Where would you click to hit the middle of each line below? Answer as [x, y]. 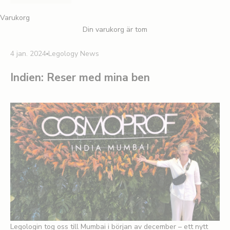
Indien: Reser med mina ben [80, 78]
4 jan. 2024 [28, 54]
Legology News [74, 54]
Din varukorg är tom [115, 30]
